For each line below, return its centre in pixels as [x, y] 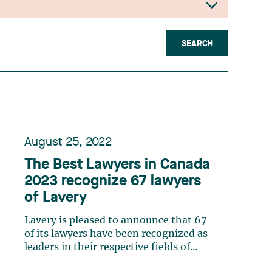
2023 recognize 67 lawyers [113, 182]
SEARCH [197, 44]
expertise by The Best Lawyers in [103, 260]
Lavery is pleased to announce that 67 [115, 220]
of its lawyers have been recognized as [116, 234]
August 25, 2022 [68, 143]
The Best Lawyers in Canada [117, 165]
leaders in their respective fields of [107, 247]
